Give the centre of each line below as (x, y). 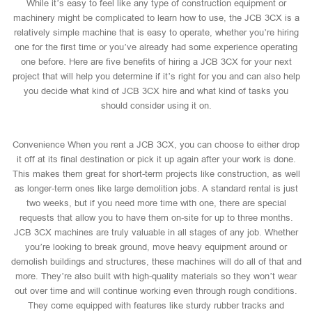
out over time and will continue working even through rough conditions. (156, 291)
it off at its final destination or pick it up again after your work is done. (156, 159)
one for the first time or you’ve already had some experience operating (156, 47)
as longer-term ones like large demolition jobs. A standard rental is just (156, 188)
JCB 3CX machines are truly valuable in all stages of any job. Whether (156, 232)
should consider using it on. (156, 106)
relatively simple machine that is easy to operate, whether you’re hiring (156, 32)
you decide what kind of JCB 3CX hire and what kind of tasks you (156, 91)
